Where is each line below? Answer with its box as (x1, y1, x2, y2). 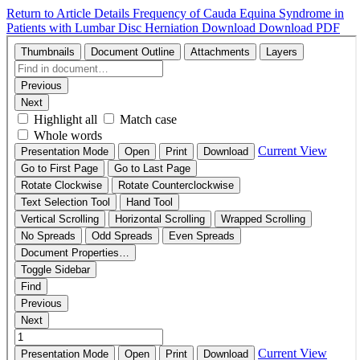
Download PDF (259, 21, 340, 35)
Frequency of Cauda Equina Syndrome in (133, 6, 344, 20)
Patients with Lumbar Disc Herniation (6, 21, 202, 35)
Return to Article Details (6, 6, 133, 20)
